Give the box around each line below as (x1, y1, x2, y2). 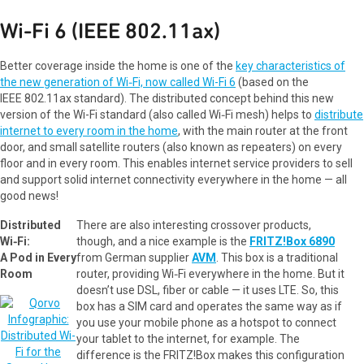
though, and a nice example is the (76, 235, 249, 248)
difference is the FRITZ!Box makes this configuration (76, 349, 344, 362)
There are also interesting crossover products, (76, 219, 311, 232)
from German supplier (76, 251, 192, 264)
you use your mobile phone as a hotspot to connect (76, 316, 336, 329)
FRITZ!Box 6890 (249, 235, 335, 248)
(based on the (236, 76, 309, 89)
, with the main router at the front (178, 124, 348, 137)
